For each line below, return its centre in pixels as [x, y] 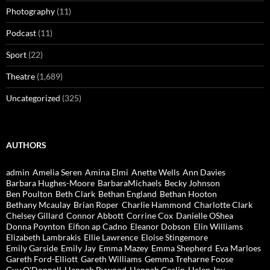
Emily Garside [32, 248]
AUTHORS [26, 145]
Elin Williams [218, 226]
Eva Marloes [238, 248]
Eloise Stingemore [174, 237]
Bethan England [127, 193]
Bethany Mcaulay [38, 204]
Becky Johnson [192, 183]
